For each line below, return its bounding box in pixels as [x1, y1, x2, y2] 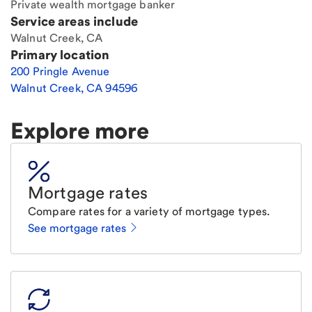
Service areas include [10, 14, 138, 29]
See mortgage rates [28, 221, 126, 235]
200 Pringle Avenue [10, 65, 110, 79]
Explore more [10, 117, 149, 145]
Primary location [10, 47, 110, 63]
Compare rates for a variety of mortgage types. [28, 205, 270, 219]
